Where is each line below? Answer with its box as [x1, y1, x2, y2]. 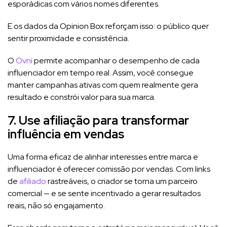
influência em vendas [8, 126, 124, 142]
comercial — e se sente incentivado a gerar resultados [8, 187, 201, 199]
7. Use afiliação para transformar [8, 112, 189, 128]
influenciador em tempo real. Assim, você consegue [8, 67, 194, 78]
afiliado [19, 175, 46, 186]
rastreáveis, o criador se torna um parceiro [46, 175, 198, 186]
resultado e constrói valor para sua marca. [8, 91, 156, 102]
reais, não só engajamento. [8, 200, 105, 211]
